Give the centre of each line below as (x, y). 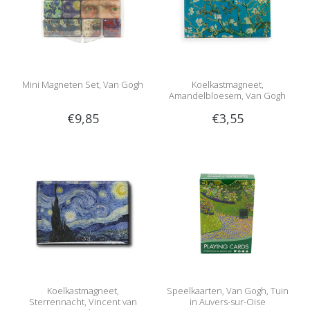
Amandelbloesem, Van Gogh (227, 96)
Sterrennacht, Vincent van (83, 302)
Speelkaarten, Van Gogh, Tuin (227, 291)
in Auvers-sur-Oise (227, 302)
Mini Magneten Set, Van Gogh (83, 85)
